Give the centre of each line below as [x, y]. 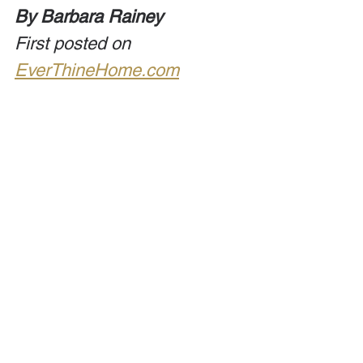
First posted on [75, 43]
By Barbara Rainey [89, 17]
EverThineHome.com [97, 70]
